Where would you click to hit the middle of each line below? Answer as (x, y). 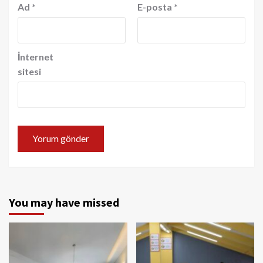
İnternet (36, 56)
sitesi (29, 71)
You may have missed (64, 202)
